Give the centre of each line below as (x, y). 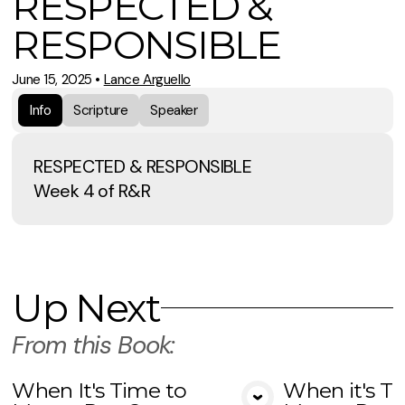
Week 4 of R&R (92, 190)
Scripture (101, 110)
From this (65, 346)
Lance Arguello (147, 79)
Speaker (174, 110)
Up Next (86, 308)
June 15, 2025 (52, 79)
